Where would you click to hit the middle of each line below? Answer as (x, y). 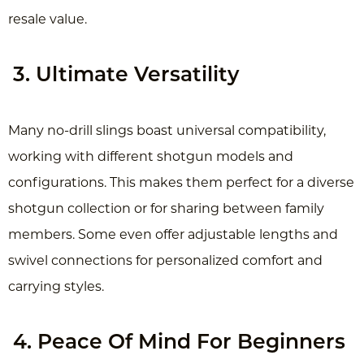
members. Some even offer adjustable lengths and (173, 235)
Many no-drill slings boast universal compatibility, (167, 131)
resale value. (48, 20)
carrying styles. (56, 287)
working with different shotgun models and (151, 157)
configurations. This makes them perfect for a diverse (181, 183)
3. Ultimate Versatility (126, 76)
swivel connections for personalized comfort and (165, 261)
